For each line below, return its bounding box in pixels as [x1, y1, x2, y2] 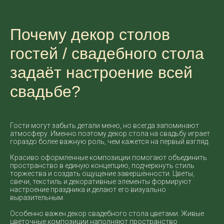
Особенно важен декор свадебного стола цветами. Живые [10, 209, 204, 217]
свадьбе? [10, 82, 80, 100]
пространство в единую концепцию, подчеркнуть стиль [10, 161, 194, 169]
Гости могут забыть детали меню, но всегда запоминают [10, 121, 199, 129]
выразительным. [10, 193, 64, 201]
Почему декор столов [10, 25, 170, 43]
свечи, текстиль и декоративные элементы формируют [10, 177, 191, 185]
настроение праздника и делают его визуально [10, 185, 166, 193]
